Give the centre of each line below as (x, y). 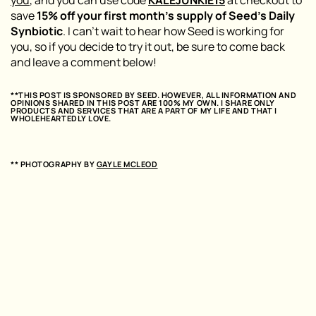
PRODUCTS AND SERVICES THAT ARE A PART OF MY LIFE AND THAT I (144, 110)
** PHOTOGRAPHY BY (54, 164)
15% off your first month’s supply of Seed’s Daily (166, 15)
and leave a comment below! (84, 62)
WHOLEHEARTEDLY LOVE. (61, 118)
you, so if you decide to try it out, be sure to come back (148, 46)
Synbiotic (37, 31)
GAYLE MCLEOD (127, 164)
